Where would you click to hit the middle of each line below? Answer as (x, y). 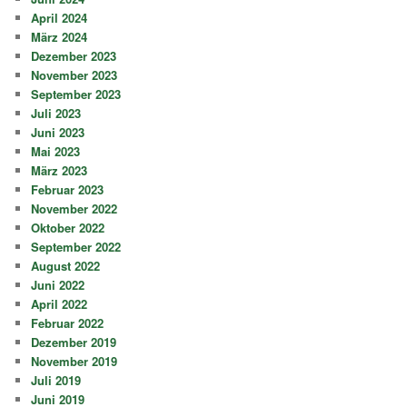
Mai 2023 (56, 151)
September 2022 (76, 246)
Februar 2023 (68, 189)
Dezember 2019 (74, 342)
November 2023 (74, 74)
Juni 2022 (58, 284)
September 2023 (76, 94)
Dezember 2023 (74, 55)
